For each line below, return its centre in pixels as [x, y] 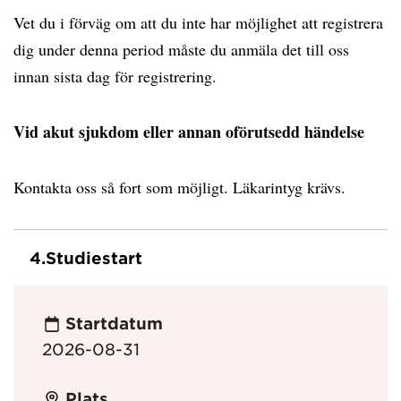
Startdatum [114, 324]
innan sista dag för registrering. [118, 76]
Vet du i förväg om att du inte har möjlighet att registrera [198, 22]
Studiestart [94, 258]
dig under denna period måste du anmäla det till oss [181, 49]
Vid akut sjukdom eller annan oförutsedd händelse [189, 132]
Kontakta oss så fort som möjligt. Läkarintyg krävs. [182, 187]
